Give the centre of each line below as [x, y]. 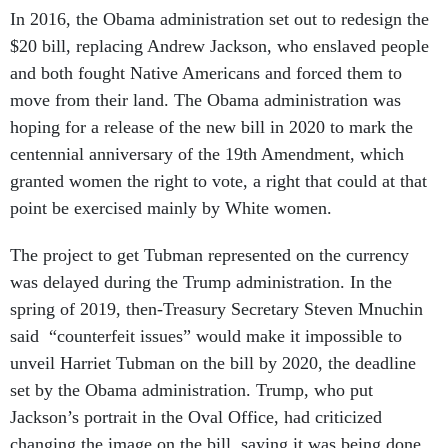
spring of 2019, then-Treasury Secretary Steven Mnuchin [216, 309]
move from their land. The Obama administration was [205, 100]
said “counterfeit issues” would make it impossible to [206, 336]
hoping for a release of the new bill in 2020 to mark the [211, 127]
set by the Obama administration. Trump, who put [191, 390]
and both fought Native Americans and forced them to [206, 73]
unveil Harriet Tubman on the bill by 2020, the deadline [213, 363]
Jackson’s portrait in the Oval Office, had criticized [196, 417]
